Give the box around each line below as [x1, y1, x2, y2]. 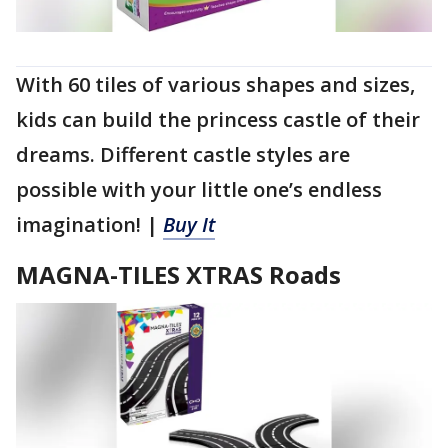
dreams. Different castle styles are [16, 140, 350, 168]
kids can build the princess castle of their [16, 105, 420, 133]
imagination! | [16, 210, 163, 238]
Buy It [163, 210, 215, 238]
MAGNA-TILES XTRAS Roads [16, 257, 341, 291]
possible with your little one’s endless [16, 175, 382, 203]
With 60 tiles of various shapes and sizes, [16, 70, 415, 98]
